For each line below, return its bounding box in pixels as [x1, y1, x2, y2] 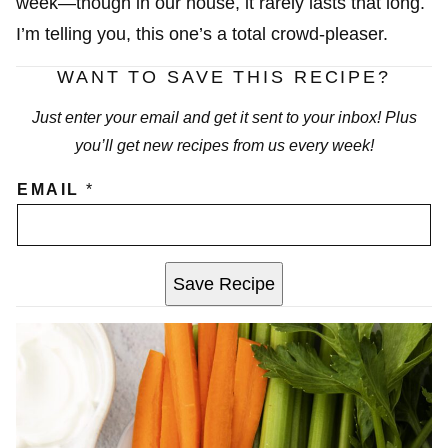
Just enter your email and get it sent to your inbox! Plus [31, 108, 417, 126]
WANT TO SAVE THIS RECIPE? [57, 66, 391, 87]
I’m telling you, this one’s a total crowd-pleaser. [16, 23, 388, 44]
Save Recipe [173, 273, 275, 294]
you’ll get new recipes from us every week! [74, 136, 374, 154]
